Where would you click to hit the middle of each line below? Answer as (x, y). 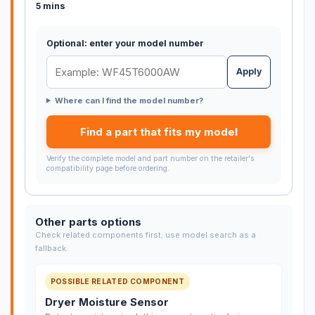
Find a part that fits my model (159, 131)
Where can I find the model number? (129, 100)
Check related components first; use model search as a (145, 235)
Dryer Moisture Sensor (107, 302)
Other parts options (88, 222)
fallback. (51, 249)
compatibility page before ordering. (108, 168)
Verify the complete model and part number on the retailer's (150, 158)
